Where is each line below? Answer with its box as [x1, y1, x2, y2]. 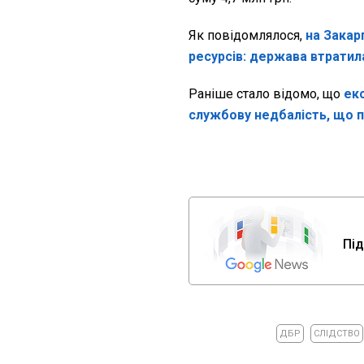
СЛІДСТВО [313, 327, 360, 339]
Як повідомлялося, [188, 27, 305, 43]
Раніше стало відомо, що [188, 85, 344, 102]
